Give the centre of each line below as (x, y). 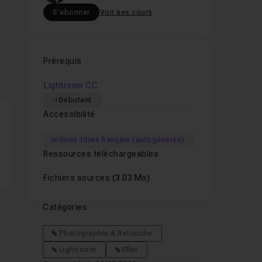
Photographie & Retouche (106, 233)
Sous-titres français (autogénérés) (122, 140)
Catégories (65, 207)
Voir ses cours (126, 12)
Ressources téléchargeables (101, 154)
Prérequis (63, 61)
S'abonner (71, 12)
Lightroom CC (71, 85)
